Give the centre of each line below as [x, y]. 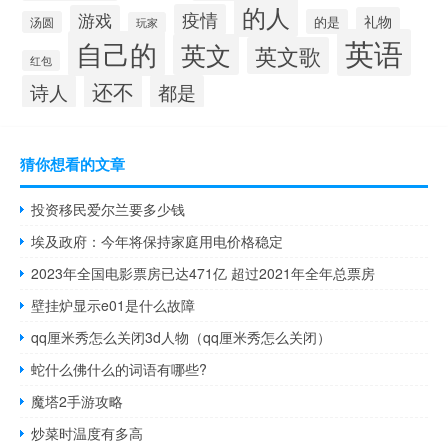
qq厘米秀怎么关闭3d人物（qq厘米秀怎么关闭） [181, 337]
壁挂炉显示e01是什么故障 [113, 305]
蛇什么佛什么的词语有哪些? [119, 369]
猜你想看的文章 [72, 164]
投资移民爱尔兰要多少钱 [108, 209]
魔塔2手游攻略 [77, 401]
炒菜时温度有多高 [87, 433]
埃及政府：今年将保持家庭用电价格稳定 [157, 241]
